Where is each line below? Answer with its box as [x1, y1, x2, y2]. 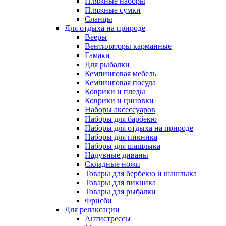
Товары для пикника [85, 178, 156, 187]
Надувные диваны [85, 150, 148, 159]
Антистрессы [85, 214, 131, 223]
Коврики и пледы [85, 87, 145, 96]
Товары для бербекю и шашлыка [85, 168, 197, 178]
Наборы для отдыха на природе [85, 123, 193, 132]
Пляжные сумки [85, 5, 141, 14]
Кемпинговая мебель [85, 69, 156, 78]
